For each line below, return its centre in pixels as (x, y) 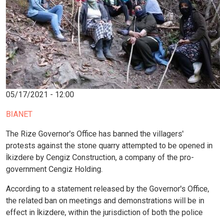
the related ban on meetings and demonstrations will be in (105, 201)
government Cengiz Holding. (54, 169)
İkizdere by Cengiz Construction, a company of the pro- (100, 158)
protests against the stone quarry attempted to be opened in (109, 146)
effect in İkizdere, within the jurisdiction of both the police (104, 213)
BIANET (19, 114)
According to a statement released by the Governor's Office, (108, 189)
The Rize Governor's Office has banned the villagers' (95, 134)
